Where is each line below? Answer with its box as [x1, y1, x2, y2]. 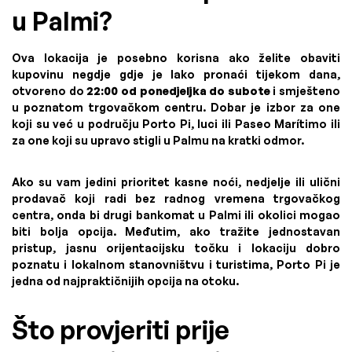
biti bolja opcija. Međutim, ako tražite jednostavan [12, 224, 340, 238]
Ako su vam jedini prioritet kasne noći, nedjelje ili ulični [12, 174, 340, 189]
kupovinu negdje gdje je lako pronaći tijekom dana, [12, 67, 340, 81]
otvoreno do [12, 83, 87, 97]
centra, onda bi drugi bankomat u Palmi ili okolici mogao [12, 207, 340, 222]
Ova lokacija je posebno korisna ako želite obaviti [12, 50, 340, 64]
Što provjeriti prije [12, 313, 229, 346]
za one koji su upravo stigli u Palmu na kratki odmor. [12, 133, 304, 147]
